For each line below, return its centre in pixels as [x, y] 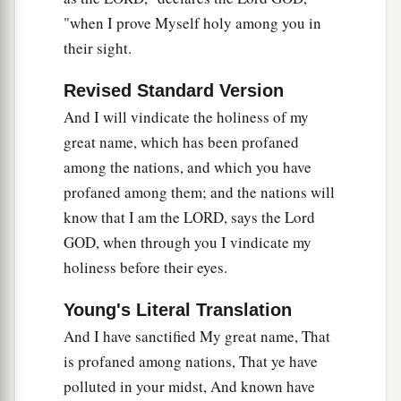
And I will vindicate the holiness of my [186, 117]
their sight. [98, 48]
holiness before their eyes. [145, 268]
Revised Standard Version [174, 91]
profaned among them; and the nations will [199, 192]
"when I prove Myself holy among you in [192, 23]
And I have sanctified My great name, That [197, 337]
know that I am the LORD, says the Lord [189, 218]
